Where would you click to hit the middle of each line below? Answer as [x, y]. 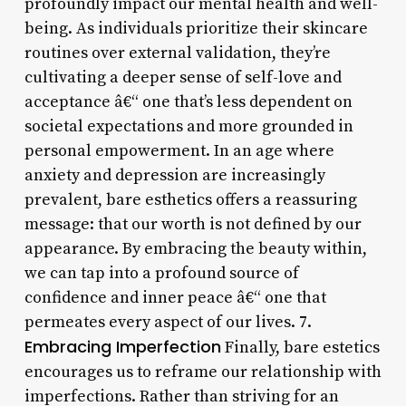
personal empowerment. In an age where [179, 150]
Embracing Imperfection [122, 346]
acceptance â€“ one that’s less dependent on [188, 101]
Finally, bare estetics [300, 347]
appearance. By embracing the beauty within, [195, 248]
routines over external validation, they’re [177, 53]
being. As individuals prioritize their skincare [196, 28]
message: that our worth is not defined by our [193, 224]
